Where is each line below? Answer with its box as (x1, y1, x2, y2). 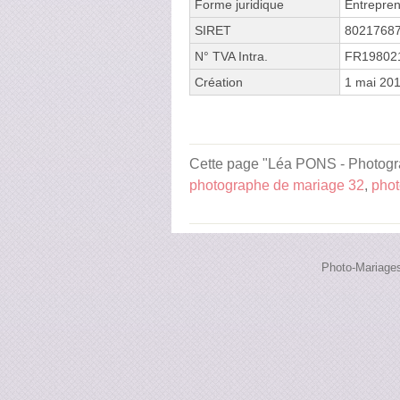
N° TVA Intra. (195, 48, 268, 63)
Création (195, 74, 243, 89)
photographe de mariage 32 (189, 177, 364, 193)
